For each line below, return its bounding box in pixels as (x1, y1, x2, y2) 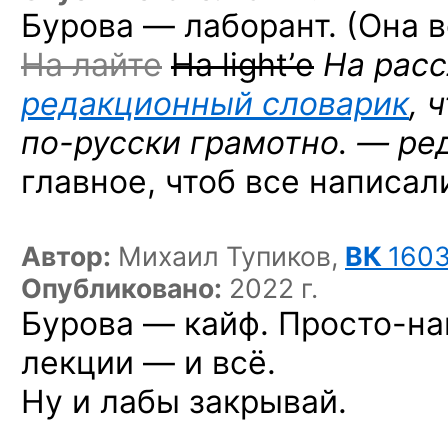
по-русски (21, 123, 181, 162)
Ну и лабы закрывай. (21, 382, 347, 421)
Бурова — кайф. (21, 304, 278, 343)
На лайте (21, 45, 162, 84)
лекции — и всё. (21, 343, 276, 382)
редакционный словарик (21, 84, 409, 123)
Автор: (21, 240, 111, 272)
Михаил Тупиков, (118, 240, 345, 272)
